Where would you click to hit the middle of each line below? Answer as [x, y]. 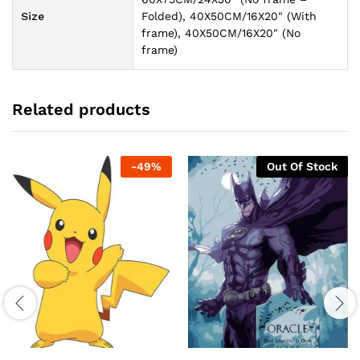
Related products [81, 110]
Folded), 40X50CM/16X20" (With [229, 16]
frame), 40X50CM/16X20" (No [221, 33]
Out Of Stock [302, 167]
